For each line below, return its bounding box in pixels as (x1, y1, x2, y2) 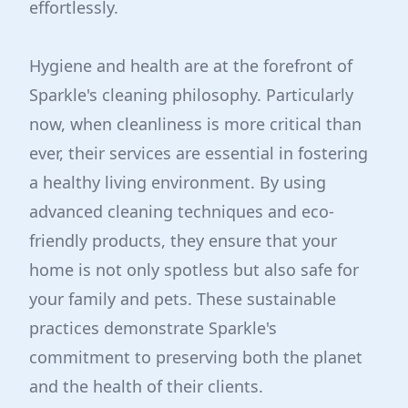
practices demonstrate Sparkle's (29, 317, 277, 339)
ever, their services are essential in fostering (29, 142, 368, 164)
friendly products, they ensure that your (29, 229, 337, 251)
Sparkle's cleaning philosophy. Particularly (29, 84, 353, 106)
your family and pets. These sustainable (29, 288, 336, 310)
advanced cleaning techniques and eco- (29, 200, 334, 222)
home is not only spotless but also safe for (29, 259, 359, 280)
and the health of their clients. (29, 375, 263, 397)
